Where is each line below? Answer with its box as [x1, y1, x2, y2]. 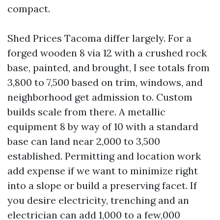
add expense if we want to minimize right [7, 165, 198, 177]
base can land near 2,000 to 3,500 [7, 135, 160, 147]
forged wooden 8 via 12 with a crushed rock [7, 47, 207, 59]
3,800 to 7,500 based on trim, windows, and [7, 76, 203, 88]
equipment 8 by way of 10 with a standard [7, 120, 198, 133]
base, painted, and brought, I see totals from [7, 61, 210, 74]
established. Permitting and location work [7, 150, 201, 162]
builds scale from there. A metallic [7, 106, 165, 118]
